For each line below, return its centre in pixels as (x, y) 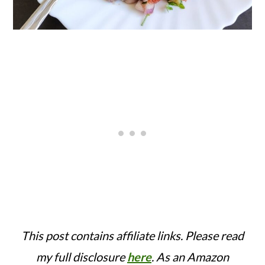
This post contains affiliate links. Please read (132, 235)
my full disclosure (82, 256)
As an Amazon (193, 256)
